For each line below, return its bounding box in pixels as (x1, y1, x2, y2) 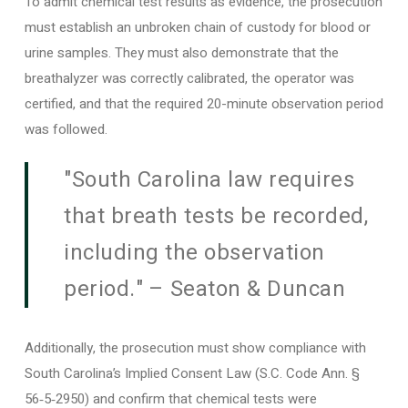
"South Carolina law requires (64, 164, 355, 196)
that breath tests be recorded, (64, 200, 369, 232)
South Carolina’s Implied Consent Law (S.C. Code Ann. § (24, 363, 360, 383)
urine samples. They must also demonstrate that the (24, 42, 339, 63)
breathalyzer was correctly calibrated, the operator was (24, 67, 354, 88)
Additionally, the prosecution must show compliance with (24, 338, 366, 358)
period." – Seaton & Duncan (64, 273, 346, 305)
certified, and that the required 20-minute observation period (24, 93, 383, 114)
